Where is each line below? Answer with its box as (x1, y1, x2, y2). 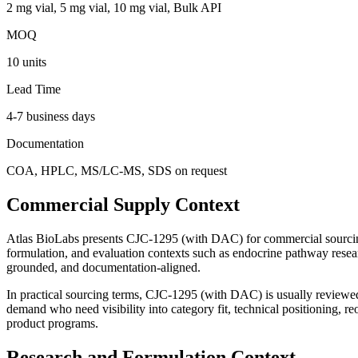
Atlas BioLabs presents (6, 232, 126, 246)
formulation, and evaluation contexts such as (6, 246, 233, 261)
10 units (6, 55, 46, 70)
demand (6, 302, 46, 316)
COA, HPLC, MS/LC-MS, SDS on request (6, 164, 227, 178)
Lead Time (6, 82, 61, 97)
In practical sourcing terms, (6, 288, 145, 302)
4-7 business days (6, 109, 95, 124)
